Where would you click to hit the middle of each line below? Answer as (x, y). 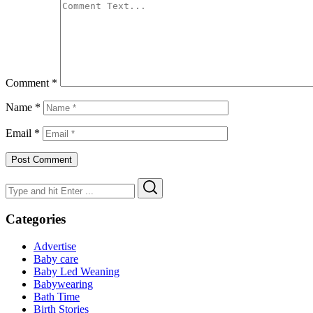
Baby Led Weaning (77, 271)
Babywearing (63, 284)
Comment (29, 83)
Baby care (56, 259)
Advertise (55, 246)
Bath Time (57, 296)
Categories (36, 219)
